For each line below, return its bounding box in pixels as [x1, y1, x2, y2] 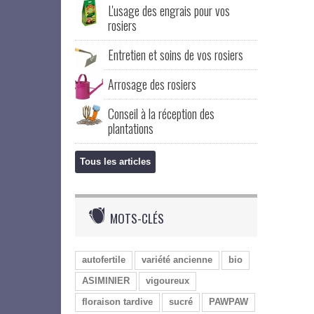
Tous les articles [80, 156, 151, 167]
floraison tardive [82, 296, 153, 307]
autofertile [82, 254, 125, 265]
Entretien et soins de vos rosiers [108, 46, 243, 64]
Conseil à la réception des [108, 104, 214, 123]
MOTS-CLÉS [110, 210, 164, 227]
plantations [108, 119, 153, 137]
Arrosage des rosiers [108, 75, 196, 93]
